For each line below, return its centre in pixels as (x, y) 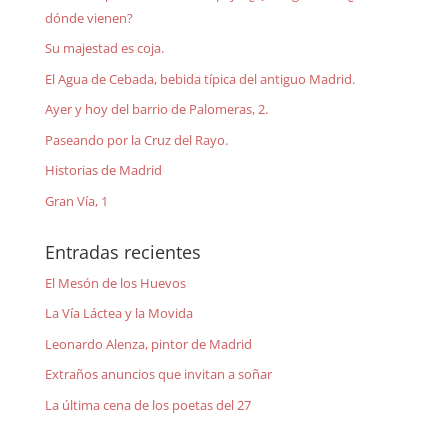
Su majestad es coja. (104, 48)
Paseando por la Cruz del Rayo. (136, 139)
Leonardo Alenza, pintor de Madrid (148, 343)
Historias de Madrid (103, 170)
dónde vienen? (88, 17)
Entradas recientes (122, 251)
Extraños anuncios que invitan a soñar (158, 374)
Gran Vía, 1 (76, 200)
